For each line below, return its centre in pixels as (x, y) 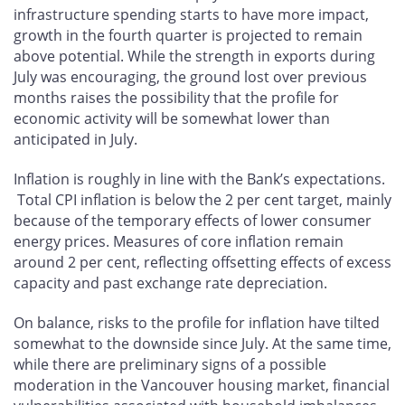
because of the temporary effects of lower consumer (193, 221)
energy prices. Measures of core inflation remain (179, 242)
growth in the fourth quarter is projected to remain (188, 36)
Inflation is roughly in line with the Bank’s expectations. (199, 179)
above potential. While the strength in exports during (194, 57)
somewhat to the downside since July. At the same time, (202, 344)
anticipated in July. (79, 140)
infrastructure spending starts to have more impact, (191, 15)
